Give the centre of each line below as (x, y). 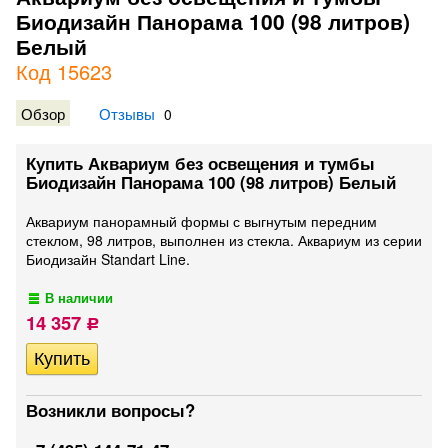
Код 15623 (64, 71)
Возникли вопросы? (110, 410)
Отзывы (127, 113)
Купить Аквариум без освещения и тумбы (200, 163)
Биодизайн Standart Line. (108, 259)
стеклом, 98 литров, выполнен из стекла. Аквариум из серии (224, 240)
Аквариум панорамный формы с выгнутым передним (201, 221)
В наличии (79, 298)
